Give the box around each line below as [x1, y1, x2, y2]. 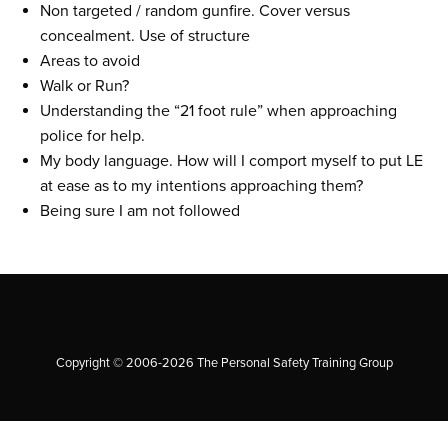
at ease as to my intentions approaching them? [40, 176, 363, 196]
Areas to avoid [40, 51, 140, 71]
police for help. [40, 126, 145, 146]
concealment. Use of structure [40, 26, 250, 46]
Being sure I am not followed [40, 201, 240, 221]
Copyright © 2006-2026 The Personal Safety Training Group [55, 355, 393, 371]
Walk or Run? [40, 76, 129, 96]
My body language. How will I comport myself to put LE [40, 151, 423, 171]
